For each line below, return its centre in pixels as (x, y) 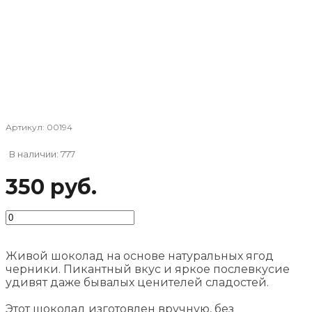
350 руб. (51, 187)
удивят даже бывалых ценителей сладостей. (137, 283)
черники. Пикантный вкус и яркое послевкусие (148, 270)
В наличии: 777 (42, 154)
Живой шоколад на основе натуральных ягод (140, 256)
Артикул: (26, 127)
